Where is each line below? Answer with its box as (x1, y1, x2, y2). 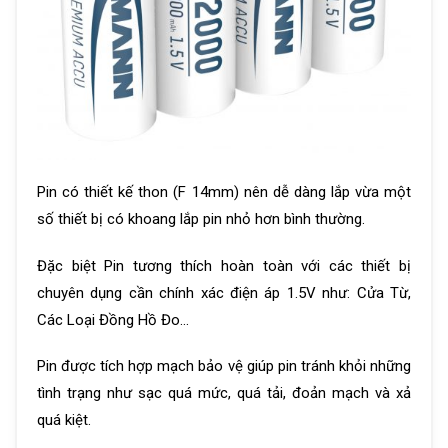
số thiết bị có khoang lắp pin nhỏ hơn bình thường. (37, 210, 365, 229)
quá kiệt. (37, 411, 91, 430)
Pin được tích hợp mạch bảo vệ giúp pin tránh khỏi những (37, 357, 411, 376)
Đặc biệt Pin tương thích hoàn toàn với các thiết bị (37, 256, 411, 275)
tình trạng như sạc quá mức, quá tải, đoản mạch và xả (37, 384, 411, 403)
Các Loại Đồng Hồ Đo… (37, 310, 189, 329)
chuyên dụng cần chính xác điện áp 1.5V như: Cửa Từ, (37, 283, 411, 302)
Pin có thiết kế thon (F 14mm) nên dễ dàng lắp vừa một (37, 183, 411, 202)
